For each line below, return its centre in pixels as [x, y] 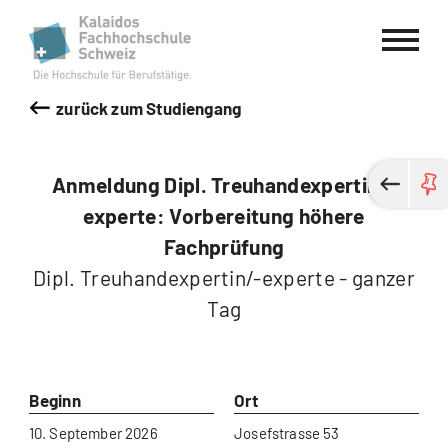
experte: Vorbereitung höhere [224, 215]
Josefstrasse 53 [287, 433]
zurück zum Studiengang [149, 108]
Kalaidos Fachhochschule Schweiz [316, 27]
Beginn [54, 400]
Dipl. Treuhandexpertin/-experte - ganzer [224, 277]
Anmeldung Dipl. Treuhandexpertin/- [224, 184]
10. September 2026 [93, 433]
